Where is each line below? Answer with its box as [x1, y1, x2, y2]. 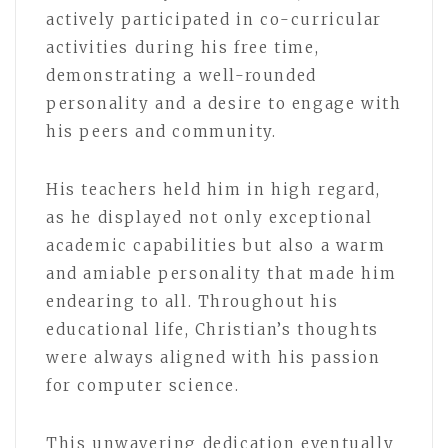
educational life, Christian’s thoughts [46, 320, 379, 340]
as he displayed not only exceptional [46, 208, 373, 228]
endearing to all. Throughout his [46, 292, 339, 312]
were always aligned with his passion [46, 348, 381, 368]
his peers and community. [46, 122, 277, 142]
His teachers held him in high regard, [46, 180, 381, 200]
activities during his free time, [46, 38, 320, 58]
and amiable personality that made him [46, 264, 397, 284]
